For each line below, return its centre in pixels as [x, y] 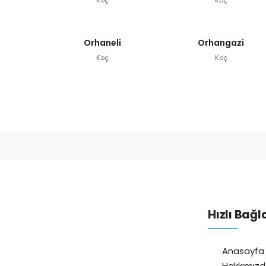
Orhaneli [102, 42]
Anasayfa [243, 251]
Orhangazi [221, 42]
